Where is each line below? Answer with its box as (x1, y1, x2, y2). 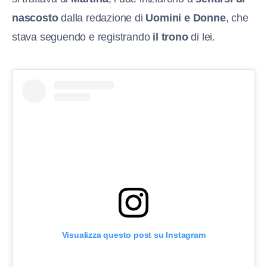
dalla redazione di (58, 11, 146, 24)
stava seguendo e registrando (12, 30, 153, 43)
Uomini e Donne (145, 11, 226, 24)
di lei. (188, 30, 216, 43)
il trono (153, 30, 188, 43)
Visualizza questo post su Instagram (61, 229, 206, 240)
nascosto (12, 11, 58, 24)
